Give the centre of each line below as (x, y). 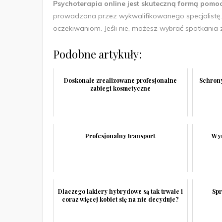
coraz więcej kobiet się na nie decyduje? (120, 199)
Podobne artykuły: (97, 54)
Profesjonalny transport (120, 136)
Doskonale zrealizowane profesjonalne (120, 80)
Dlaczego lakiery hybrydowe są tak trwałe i (120, 191)
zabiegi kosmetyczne (120, 88)
